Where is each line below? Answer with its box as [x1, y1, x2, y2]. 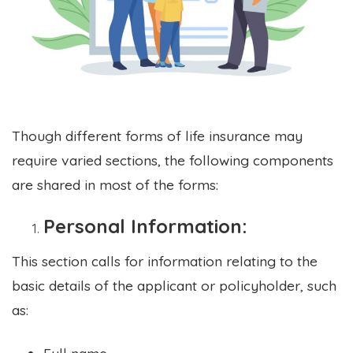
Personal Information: [43, 214, 247, 238]
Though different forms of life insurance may [12, 126, 303, 144]
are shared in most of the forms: [12, 175, 218, 193]
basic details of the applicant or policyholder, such [12, 276, 336, 294]
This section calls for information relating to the [12, 251, 318, 269]
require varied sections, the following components [12, 150, 333, 169]
